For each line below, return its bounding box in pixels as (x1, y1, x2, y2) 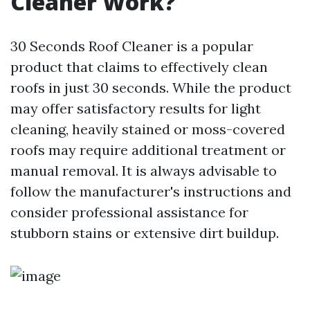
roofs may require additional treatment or (10, 141, 286, 158)
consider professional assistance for (10, 203, 248, 221)
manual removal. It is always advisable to (10, 162, 277, 179)
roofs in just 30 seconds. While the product (10, 79, 291, 96)
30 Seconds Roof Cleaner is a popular (10, 37, 253, 55)
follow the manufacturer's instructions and (10, 183, 291, 200)
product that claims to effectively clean (10, 58, 268, 75)
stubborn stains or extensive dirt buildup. (10, 224, 279, 241)
